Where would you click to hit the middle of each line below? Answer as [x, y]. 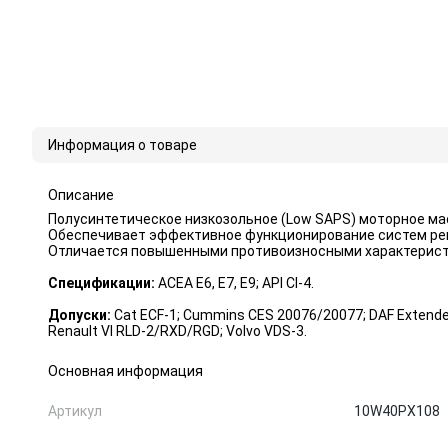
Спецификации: [101, 283]
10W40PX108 [396, 411]
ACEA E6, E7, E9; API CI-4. [234, 283]
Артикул [75, 411]
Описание [81, 195]
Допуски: [79, 315]
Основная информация [125, 371]
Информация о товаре [122, 145]
